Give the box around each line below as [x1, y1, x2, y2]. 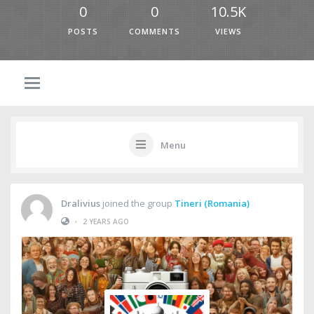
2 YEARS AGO [83, 216, 129, 226]
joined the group [100, 196, 175, 210]
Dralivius [61, 196, 100, 210]
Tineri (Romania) [175, 196, 250, 210]
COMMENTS [129, 26, 180, 36]
